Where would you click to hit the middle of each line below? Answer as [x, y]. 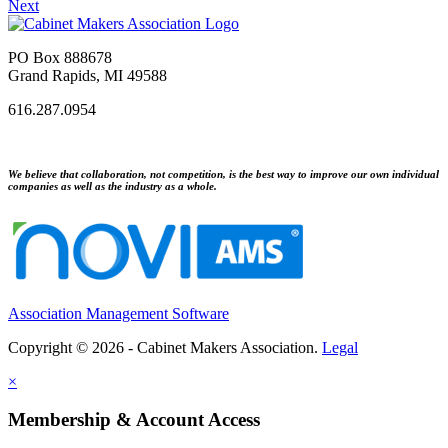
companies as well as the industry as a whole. [112, 185]
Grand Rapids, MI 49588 [87, 75]
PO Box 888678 [60, 57]
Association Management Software [118, 313]
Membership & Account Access [134, 420]
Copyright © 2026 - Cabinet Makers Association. [165, 347]
